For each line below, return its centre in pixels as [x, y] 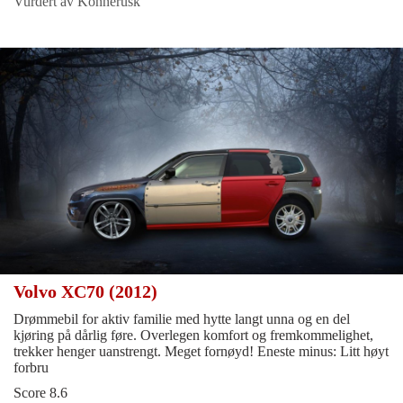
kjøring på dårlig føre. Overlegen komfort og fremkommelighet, [193, 335]
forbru [31, 367]
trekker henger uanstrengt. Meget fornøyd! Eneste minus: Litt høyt [201, 351]
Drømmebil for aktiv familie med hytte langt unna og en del [182, 318]
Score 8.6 [40, 392]
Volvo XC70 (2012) [88, 291]
